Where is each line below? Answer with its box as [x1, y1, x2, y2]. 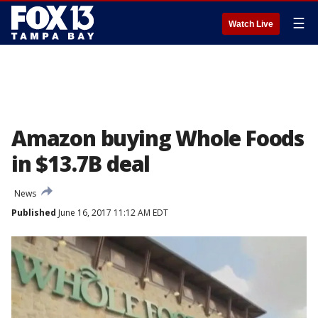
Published [11, 207, 56, 219]
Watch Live [229, 19, 273, 29]
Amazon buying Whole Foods [11, 124, 304, 153]
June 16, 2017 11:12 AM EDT [56, 207, 168, 219]
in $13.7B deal [11, 149, 150, 178]
